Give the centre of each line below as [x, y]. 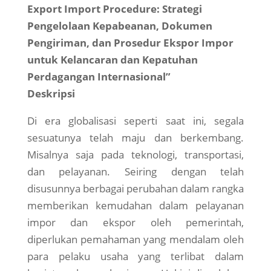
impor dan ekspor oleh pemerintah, [135, 223]
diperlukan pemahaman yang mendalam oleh [135, 240]
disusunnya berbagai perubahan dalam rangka [135, 189]
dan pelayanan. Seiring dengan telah [135, 172]
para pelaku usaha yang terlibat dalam [135, 256]
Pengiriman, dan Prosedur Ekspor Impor [130, 43]
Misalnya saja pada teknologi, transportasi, [135, 155]
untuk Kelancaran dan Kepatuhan [112, 60]
